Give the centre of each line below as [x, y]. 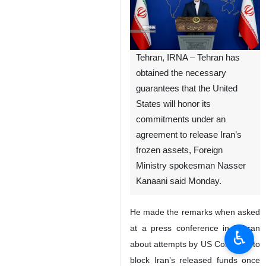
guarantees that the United [187, 88]
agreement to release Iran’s [189, 134]
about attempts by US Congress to [195, 244]
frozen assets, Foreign [179, 150]
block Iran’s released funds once [195, 260]
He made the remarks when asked [195, 212]
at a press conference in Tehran [195, 228]
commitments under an [181, 119]
